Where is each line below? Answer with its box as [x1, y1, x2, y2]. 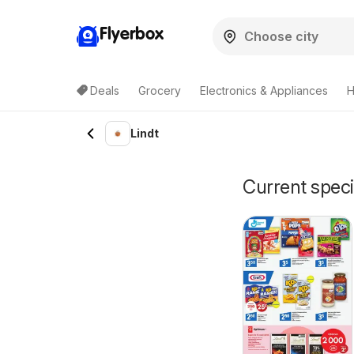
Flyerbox [100, 25, 164, 43]
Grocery [138, 84, 181, 97]
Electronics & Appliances [200, 84, 328, 97]
